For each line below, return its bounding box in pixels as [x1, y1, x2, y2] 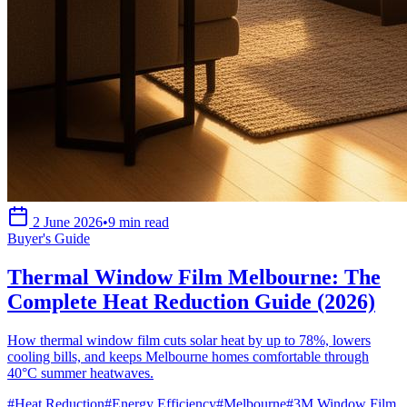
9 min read [108, 213, 169, 230]
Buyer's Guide [7, 230, 90, 246]
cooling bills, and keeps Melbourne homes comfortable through [7, 348, 369, 364]
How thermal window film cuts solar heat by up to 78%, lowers [7, 332, 371, 348]
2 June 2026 [33, 213, 103, 230]
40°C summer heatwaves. [7, 364, 154, 381]
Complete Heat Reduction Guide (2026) [7, 289, 375, 313]
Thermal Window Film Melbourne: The [7, 264, 381, 289]
